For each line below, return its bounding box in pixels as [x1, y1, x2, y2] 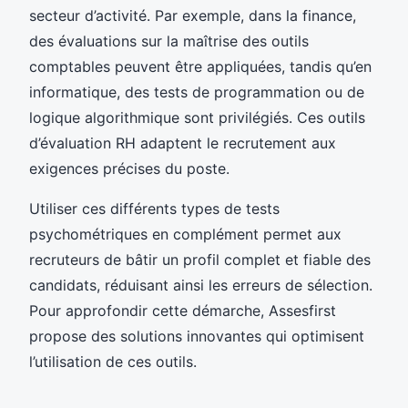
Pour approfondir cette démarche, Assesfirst [29, 301, 336, 320]
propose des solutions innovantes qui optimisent [29, 326, 364, 345]
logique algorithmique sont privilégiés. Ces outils [29, 107, 365, 127]
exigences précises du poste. [29, 158, 229, 178]
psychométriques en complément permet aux [29, 224, 342, 243]
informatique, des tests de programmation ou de [29, 82, 364, 101]
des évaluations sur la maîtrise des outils [29, 31, 309, 50]
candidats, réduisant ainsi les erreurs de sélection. [29, 275, 372, 294]
